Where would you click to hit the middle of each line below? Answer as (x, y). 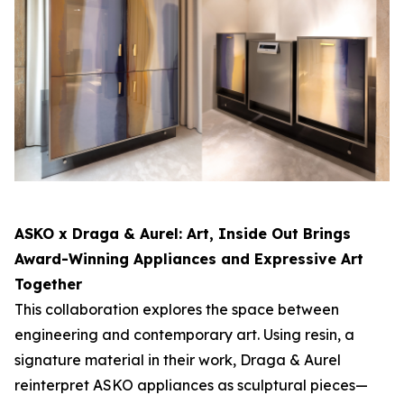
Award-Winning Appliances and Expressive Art (189, 258)
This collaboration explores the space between (177, 309)
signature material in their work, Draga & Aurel (178, 359)
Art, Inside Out (243, 233)
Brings (325, 233)
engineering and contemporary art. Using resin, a (184, 334)
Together (48, 284)
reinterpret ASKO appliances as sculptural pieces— (191, 385)
